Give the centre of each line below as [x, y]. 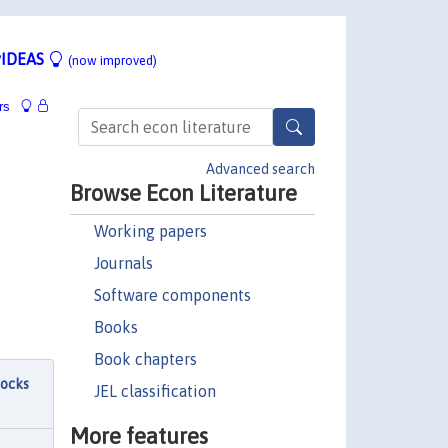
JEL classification [154, 390]
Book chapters [145, 358]
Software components [172, 294]
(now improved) [112, 60]
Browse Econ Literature [183, 192]
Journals [123, 262]
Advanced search [260, 168]
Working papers [150, 230]
